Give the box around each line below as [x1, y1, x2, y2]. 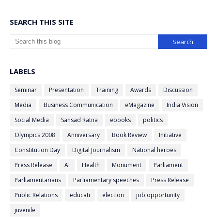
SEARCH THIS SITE [10, 17, 74, 27]
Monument [112, 161, 141, 170]
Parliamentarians [15, 176, 61, 185]
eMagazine [125, 101, 155, 109]
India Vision [167, 101, 198, 109]
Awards [130, 86, 151, 94]
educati [70, 191, 90, 200]
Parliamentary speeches [73, 176, 139, 185]
